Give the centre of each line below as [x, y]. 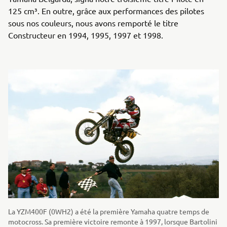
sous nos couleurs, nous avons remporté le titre [93, 23]
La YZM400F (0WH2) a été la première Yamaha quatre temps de [109, 212]
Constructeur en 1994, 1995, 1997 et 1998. [86, 35]
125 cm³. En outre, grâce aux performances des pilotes [106, 10]
